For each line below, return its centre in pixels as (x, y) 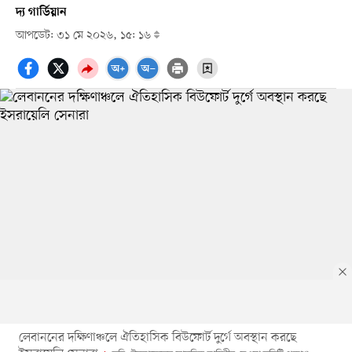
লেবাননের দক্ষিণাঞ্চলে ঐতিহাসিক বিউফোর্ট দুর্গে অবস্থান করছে (158, 337)
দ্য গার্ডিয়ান (41, 12)
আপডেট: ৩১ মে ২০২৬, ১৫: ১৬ (84, 35)
